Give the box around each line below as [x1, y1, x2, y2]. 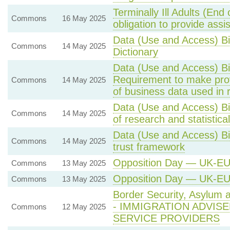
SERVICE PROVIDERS [112, 213, 220, 224]
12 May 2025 [62, 202, 106, 211]
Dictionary [112, 46, 158, 57]
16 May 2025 [62, 14, 106, 23]
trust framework [112, 141, 185, 152]
